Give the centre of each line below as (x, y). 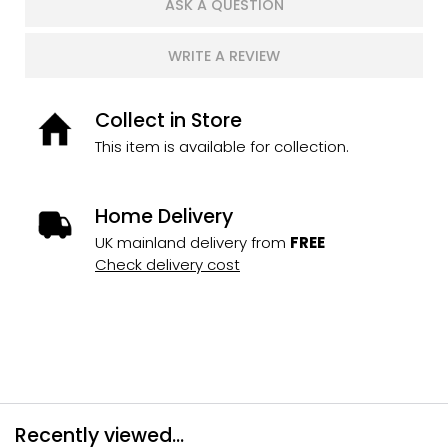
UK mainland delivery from (192, 242)
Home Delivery (164, 217)
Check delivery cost (167, 264)
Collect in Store (168, 121)
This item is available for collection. (222, 147)
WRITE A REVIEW (224, 55)
